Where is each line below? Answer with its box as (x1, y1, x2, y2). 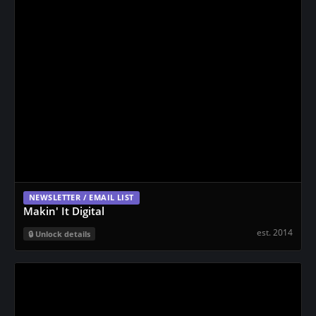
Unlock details (35, 228, 90, 239)
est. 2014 (257, 226, 293, 238)
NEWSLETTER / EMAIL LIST (29, 192, 134, 202)
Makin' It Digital (23, 203, 104, 218)
